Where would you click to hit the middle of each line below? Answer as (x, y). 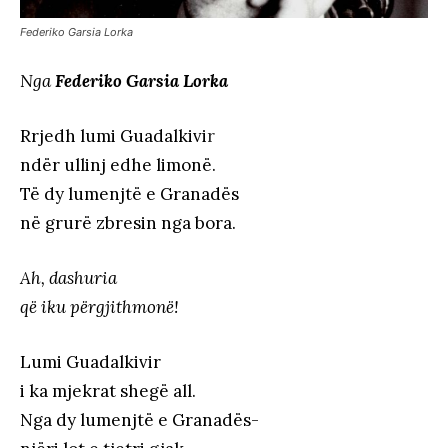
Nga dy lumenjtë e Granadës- (139, 420)
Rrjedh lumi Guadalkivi (113, 136)
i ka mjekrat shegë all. (108, 391)
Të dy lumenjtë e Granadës (129, 194)
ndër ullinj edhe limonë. (118, 165)
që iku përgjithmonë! (99, 307)
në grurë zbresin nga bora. (128, 223)
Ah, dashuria (68, 278)
